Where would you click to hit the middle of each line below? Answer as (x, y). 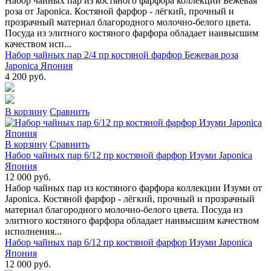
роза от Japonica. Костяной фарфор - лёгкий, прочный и (119, 11)
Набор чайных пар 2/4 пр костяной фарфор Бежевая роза (122, 55)
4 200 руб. (25, 77)
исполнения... (33, 231)
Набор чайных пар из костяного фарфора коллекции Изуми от (133, 188)
